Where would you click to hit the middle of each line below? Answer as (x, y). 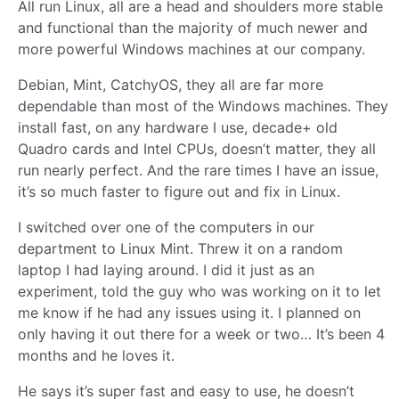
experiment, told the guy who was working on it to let (199, 291)
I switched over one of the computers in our (166, 227)
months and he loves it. (96, 355)
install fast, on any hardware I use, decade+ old (178, 127)
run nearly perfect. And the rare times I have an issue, (198, 170)
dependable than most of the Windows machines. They (203, 106)
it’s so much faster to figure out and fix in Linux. (179, 191)
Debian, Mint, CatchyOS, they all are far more (171, 84)
